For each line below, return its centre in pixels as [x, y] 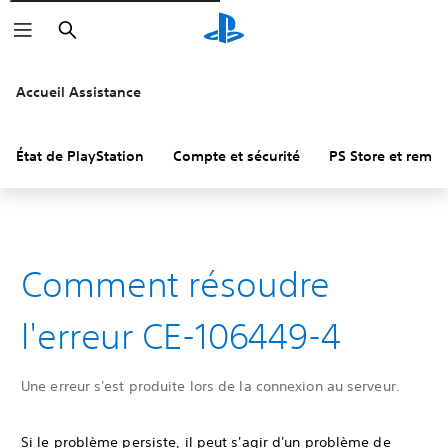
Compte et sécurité [236, 156]
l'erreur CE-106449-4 [181, 336]
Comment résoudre [176, 284]
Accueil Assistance [78, 92]
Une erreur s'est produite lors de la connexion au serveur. [210, 386]
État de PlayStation [80, 156]
